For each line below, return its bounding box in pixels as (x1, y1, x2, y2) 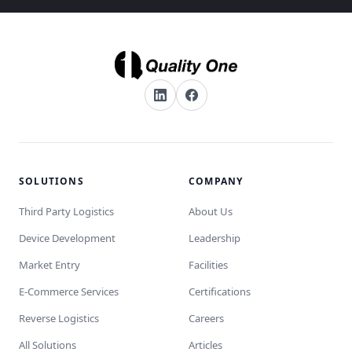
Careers (189, 311, 224, 325)
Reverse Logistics (19, 311, 99, 325)
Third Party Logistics (19, 204, 114, 218)
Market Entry (19, 258, 80, 272)
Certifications (189, 284, 251, 299)
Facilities (189, 258, 228, 272)
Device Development (19, 231, 115, 245)
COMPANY (189, 174, 244, 188)
